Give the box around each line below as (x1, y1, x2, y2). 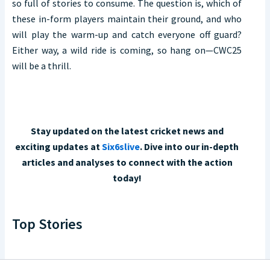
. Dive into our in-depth (140, 140, 239, 153)
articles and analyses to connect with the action (21, 156, 233, 169)
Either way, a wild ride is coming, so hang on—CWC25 (12, 44, 242, 57)
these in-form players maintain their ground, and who (12, 13, 242, 25)
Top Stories (12, 215, 83, 234)
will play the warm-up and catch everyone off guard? (12, 28, 242, 41)
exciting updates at (15, 140, 102, 153)
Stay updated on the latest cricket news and (30, 125, 224, 137)
